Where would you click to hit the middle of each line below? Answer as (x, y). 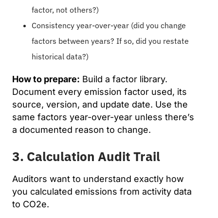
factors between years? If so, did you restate (110, 41)
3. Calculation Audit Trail (86, 156)
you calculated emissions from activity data (102, 191)
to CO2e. (31, 204)
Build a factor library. (124, 79)
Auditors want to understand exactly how (98, 179)
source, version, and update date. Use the (100, 104)
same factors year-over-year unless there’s (103, 117)
